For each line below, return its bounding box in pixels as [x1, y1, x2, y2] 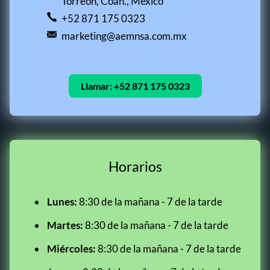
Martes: [47, 219, 83, 231]
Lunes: [47, 195, 77, 208]
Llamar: [80, 80, 112, 92]
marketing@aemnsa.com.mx [61, 30, 187, 42]
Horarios [108, 158, 162, 175]
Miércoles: [47, 242, 96, 255]
